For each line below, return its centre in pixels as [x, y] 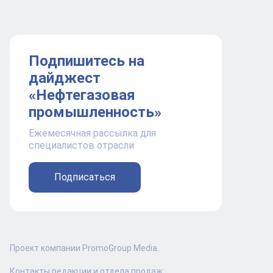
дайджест [65, 78]
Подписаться [85, 177]
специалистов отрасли [81, 146]
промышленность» [95, 112]
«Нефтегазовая [82, 95]
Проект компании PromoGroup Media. [84, 248]
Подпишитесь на [87, 61]
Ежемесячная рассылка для [92, 133]
